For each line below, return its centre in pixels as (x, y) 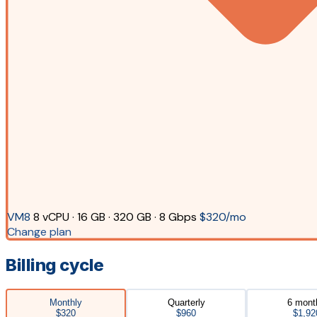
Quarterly (186, 302)
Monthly (66, 302)
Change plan (39, 232)
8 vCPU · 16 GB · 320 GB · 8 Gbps (115, 217)
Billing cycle (55, 265)
